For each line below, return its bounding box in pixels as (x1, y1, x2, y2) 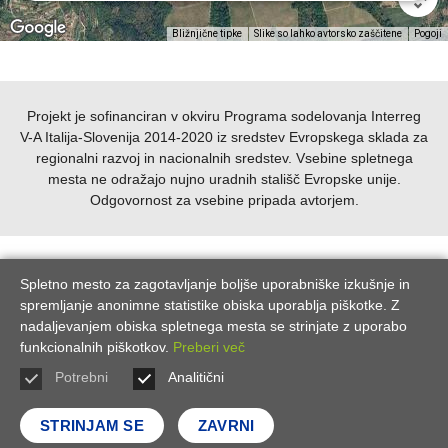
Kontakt (357, 392, 405, 409)
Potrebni (55, 369, 108, 385)
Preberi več (173, 339, 245, 355)
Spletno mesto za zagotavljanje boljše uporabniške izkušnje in (20, 276, 410, 292)
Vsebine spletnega (291, 149, 413, 166)
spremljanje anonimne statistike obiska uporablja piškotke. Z (20, 297, 400, 313)
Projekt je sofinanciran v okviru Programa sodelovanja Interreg (27, 107, 421, 124)
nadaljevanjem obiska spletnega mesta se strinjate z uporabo (20, 318, 407, 334)
